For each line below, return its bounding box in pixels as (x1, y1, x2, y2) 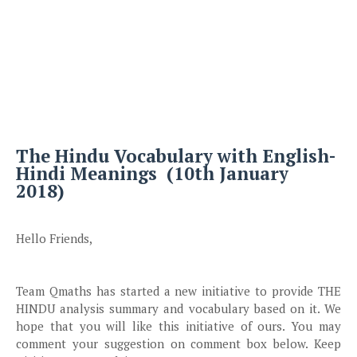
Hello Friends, (16, 229, 92, 246)
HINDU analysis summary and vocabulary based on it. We (16, 300, 341, 316)
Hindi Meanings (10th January (16, 161, 288, 185)
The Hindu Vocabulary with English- (16, 143, 335, 167)
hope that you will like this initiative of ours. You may (16, 317, 341, 334)
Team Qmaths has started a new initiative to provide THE (16, 282, 341, 299)
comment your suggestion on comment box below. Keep (16, 335, 341, 351)
